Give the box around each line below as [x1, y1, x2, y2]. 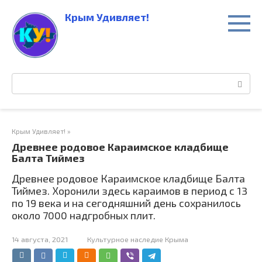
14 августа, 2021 [12, 235, 68, 244]
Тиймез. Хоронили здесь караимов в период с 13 [12, 184, 247, 197]
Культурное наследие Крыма [87, 235, 188, 244]
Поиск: [12, 74, 38, 84]
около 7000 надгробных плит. [12, 209, 156, 222]
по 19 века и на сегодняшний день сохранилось [12, 196, 241, 209]
